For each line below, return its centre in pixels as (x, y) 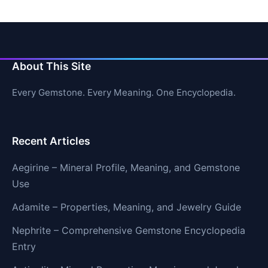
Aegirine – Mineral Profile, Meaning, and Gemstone (126, 168)
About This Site (51, 66)
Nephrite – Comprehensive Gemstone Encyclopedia (129, 231)
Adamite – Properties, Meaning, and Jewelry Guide (127, 207)
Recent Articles (51, 141)
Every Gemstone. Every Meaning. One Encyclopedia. (124, 93)
